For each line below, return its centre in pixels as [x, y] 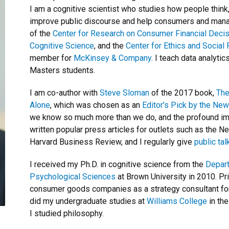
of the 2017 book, [183, 93]
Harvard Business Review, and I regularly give [112, 142]
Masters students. [62, 70]
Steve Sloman [124, 93]
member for [52, 58]
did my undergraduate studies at [88, 201]
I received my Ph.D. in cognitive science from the [118, 164]
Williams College [177, 201]
